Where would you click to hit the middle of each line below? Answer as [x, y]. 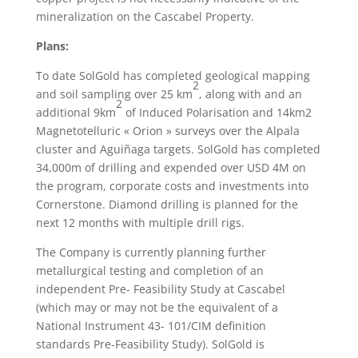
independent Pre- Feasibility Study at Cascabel [160, 289]
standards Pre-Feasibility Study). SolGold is [150, 344]
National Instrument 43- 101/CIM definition [151, 326]
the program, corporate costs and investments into [172, 186]
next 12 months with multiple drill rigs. [140, 223]
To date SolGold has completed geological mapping [173, 76]
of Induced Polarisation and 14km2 [218, 112]
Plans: [52, 46]
